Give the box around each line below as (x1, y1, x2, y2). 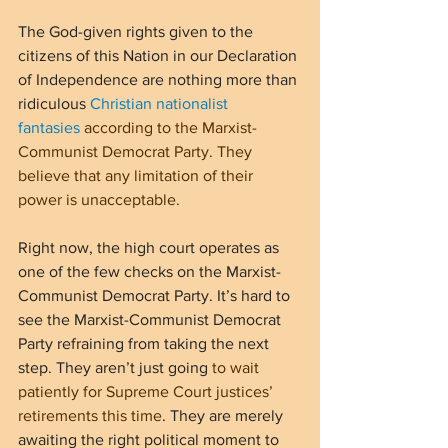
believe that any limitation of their (18, 166, 257, 184)
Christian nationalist (90, 94, 232, 112)
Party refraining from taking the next (18, 334, 273, 352)
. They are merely (162, 406, 287, 424)
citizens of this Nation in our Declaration (18, 46, 301, 64)
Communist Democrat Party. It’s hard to (18, 286, 294, 304)
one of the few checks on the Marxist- (18, 262, 281, 280)
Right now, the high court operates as (18, 238, 283, 256)
